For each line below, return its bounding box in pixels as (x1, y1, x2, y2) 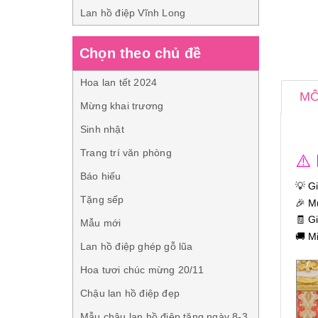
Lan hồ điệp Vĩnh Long (80, 7, 186, 18)
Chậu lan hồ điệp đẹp (80, 287, 180, 299)
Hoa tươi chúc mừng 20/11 (80, 264, 204, 275)
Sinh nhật (80, 124, 124, 135)
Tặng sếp (80, 194, 124, 205)
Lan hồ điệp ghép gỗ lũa (80, 241, 193, 252)
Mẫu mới (80, 217, 121, 229)
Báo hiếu (80, 170, 121, 182)
